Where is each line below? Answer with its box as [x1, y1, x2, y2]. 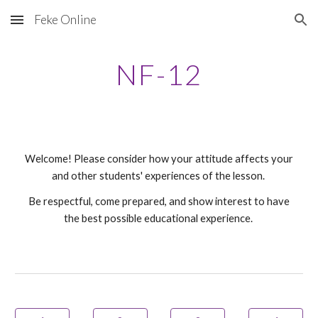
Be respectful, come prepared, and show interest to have [28, 195, 290, 207]
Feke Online [34, 12, 97, 27]
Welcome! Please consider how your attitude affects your [25, 153, 293, 165]
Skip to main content [11, 20, 112, 33]
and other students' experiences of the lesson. [51, 170, 267, 182]
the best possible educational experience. [63, 212, 255, 224]
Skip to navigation [218, 20, 307, 33]
